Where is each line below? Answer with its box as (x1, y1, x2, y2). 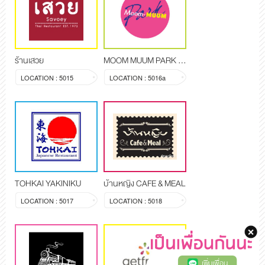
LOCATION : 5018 (109, 195, 162, 205)
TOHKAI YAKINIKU (15, 176, 81, 190)
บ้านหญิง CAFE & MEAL (104, 176, 185, 190)
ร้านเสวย (15, 53, 44, 67)
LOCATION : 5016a (109, 72, 166, 82)
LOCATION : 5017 (21, 195, 73, 205)
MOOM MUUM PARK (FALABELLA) (178, 53, 186, 67)
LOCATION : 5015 (21, 72, 73, 82)
